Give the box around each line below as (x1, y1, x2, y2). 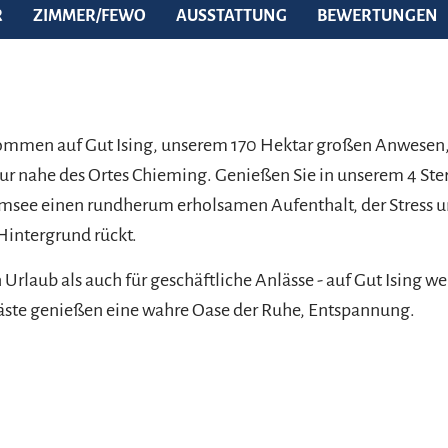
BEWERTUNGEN (316, 6, 438, 25)
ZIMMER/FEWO (32, 6, 146, 25)
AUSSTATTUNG (175, 6, 287, 25)
